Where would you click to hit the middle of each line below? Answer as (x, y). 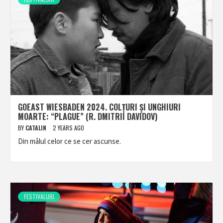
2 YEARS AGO (68, 128)
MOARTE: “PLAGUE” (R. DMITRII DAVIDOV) (88, 116)
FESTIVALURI (39, 196)
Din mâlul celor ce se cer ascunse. (69, 141)
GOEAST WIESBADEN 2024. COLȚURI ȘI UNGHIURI (99, 107)
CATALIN (37, 128)
